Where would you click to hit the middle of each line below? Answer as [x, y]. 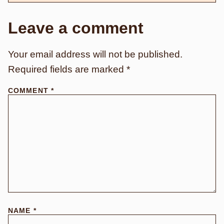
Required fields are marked [67, 69]
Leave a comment [76, 28]
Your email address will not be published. [95, 54]
